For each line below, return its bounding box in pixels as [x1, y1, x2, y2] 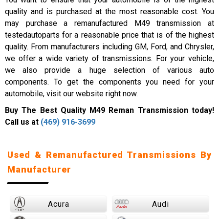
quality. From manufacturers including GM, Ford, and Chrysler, [5, 42, 214, 51]
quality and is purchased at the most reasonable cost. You [5, 7, 214, 16]
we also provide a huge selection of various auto [5, 66, 214, 75]
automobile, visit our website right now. [5, 89, 138, 98]
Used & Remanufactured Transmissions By [7, 150, 212, 160]
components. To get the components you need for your [5, 77, 214, 87]
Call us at [5, 117, 41, 127]
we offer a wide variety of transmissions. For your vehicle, [5, 54, 214, 63]
